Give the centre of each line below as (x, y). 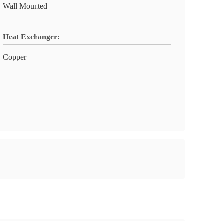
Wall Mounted (25, 6)
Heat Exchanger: (31, 37)
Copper (15, 57)
